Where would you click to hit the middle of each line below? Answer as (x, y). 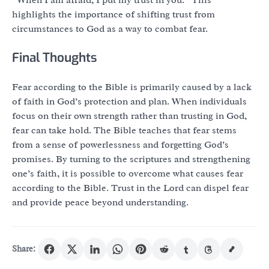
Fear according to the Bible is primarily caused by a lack (132, 87)
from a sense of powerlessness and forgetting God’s (120, 144)
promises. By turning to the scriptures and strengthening (131, 159)
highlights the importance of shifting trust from (113, 14)
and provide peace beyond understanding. (100, 202)
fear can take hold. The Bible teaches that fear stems (124, 130)
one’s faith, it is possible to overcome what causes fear (128, 173)
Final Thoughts (54, 57)
